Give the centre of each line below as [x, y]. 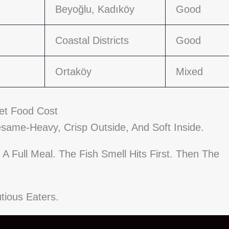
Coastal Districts [92, 41]
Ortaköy [73, 72]
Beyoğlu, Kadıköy [95, 9]
